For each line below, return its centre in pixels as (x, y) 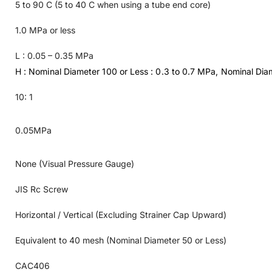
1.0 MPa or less (45, 30)
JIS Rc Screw (42, 189)
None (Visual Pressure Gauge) (75, 164)
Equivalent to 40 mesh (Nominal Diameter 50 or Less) (121, 240)
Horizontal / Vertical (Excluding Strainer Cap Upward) (121, 215)
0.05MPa (33, 131)
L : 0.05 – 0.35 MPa (54, 56)
